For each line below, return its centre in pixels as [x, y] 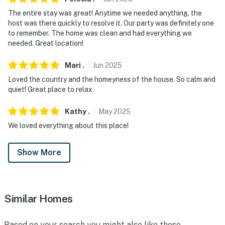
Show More [39, 152]
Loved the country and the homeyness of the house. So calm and [112, 79]
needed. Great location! [46, 43]
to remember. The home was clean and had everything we [100, 33]
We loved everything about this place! [68, 125]
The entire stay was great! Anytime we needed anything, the [105, 13]
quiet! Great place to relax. [51, 89]
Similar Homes [38, 198]
